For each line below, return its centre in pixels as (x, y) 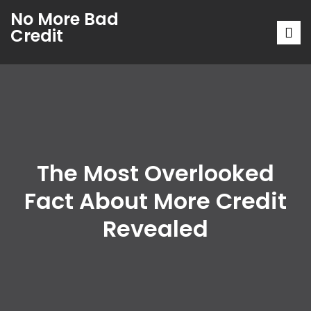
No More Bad (65, 19)
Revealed (155, 229)
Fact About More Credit (155, 201)
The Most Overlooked (155, 173)
